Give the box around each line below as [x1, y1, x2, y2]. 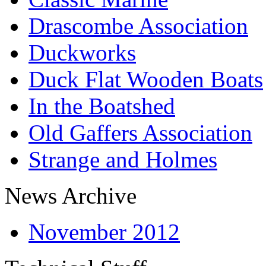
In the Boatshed [28, 93, 175, 119]
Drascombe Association [28, 12, 248, 39]
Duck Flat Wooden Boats [28, 66, 263, 92]
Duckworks [28, 39, 136, 65]
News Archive [5, 182, 137, 208]
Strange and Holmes [28, 146, 217, 172]
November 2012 [28, 218, 180, 245]
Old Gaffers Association [28, 119, 252, 145]
